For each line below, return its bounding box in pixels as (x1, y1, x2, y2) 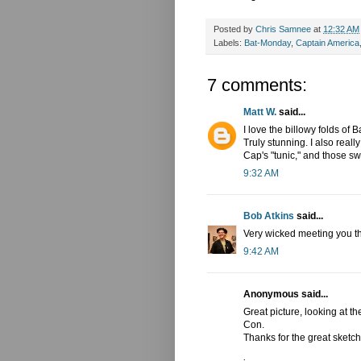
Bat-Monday (244, 38, 291, 48)
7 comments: (207, 75, 307, 96)
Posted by (214, 24, 255, 35)
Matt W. (243, 106, 276, 118)
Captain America (296, 38, 359, 48)
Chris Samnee (255, 24, 311, 35)
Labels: (214, 38, 244, 48)
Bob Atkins (243, 210, 294, 222)
